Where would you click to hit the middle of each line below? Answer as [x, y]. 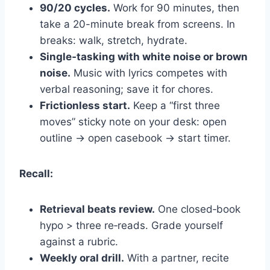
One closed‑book [198, 209]
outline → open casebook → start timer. [135, 138]
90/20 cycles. [75, 8]
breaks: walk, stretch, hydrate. [114, 40]
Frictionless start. [85, 105]
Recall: [36, 173]
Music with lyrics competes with [149, 73]
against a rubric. [79, 241]
